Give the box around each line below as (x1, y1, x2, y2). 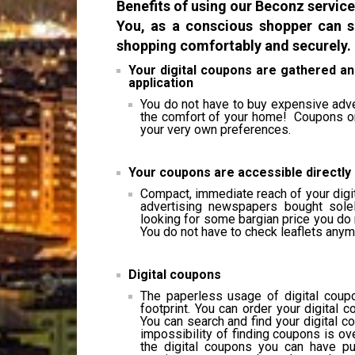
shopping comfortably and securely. (116, 37, 351, 54)
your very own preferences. (140, 122, 291, 137)
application (128, 75, 193, 90)
